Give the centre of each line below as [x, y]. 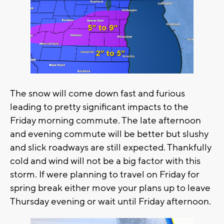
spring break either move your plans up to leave [110, 188]
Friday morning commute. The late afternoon [105, 120]
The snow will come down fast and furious [97, 93]
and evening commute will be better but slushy [109, 134]
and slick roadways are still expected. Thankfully [111, 147]
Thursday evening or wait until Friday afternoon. [110, 201]
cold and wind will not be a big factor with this [105, 161]
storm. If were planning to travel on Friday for [105, 174]
